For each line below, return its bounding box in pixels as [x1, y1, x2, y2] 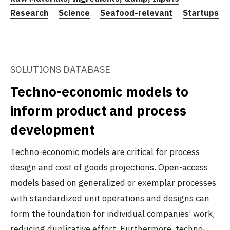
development [10, 120, 94, 138]
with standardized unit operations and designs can [10, 192, 209, 204]
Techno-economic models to [10, 82, 188, 100]
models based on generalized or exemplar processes [10, 177, 216, 188]
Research [10, 7, 48, 18]
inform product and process [10, 101, 186, 119]
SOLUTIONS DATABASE [10, 63, 110, 75]
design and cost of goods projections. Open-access [10, 161, 208, 173]
